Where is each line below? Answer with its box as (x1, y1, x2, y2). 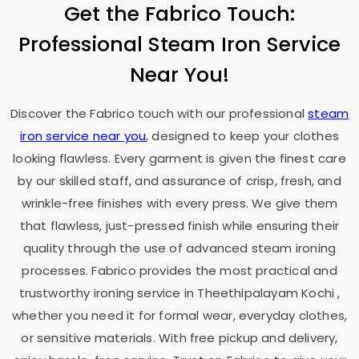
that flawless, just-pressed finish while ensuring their (19, 217, 340, 234)
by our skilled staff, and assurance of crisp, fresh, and (18, 172, 341, 189)
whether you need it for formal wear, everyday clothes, (11, 307, 348, 324)
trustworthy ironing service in (18, 284, 198, 301)
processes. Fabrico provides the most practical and (22, 262, 337, 279)
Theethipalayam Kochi (197, 284, 338, 301)
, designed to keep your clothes (146, 127, 339, 144)
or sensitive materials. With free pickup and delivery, (21, 329, 338, 346)
